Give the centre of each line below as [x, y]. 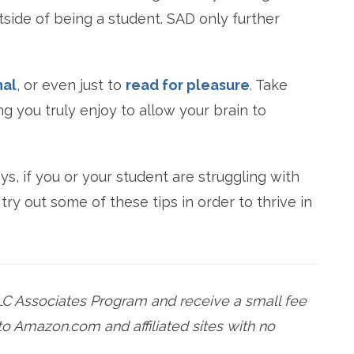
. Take [269, 85]
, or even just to [71, 85]
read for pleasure [188, 85]
